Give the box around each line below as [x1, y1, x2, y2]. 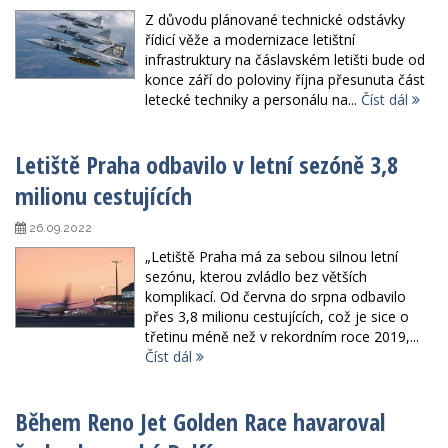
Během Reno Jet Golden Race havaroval [15, 405, 385, 439]
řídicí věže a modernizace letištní [145, 30, 355, 50]
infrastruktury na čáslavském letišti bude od [145, 50, 425, 70]
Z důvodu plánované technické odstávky [145, 10, 405, 30]
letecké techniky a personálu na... [145, 90, 361, 110]
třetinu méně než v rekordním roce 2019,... [145, 327, 419, 347]
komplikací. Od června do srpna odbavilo [145, 287, 406, 307]
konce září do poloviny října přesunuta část [145, 70, 425, 90]
